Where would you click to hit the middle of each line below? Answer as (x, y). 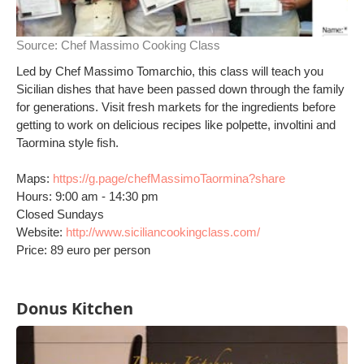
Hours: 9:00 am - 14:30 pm (87, 196)
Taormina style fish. (67, 143)
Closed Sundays (60, 214)
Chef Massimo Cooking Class (141, 45)
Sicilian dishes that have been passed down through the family (180, 89)
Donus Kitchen (75, 308)
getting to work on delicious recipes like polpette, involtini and (176, 125)
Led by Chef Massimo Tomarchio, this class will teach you (170, 71)
